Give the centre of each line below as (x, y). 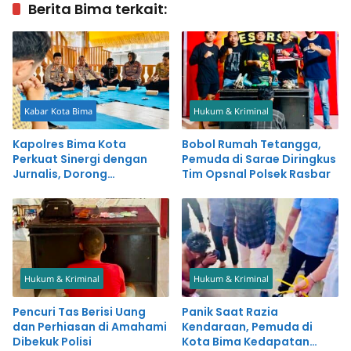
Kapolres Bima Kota (69, 145)
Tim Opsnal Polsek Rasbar (256, 174)
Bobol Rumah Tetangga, (251, 145)
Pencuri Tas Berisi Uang (79, 311)
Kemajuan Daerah (64, 204)
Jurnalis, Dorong (60, 174)
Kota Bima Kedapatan (246, 341)
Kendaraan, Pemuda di (247, 326)
